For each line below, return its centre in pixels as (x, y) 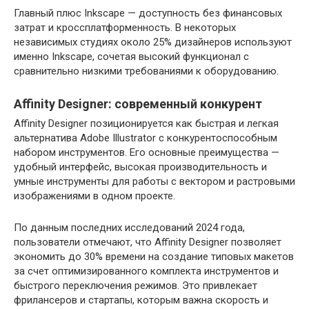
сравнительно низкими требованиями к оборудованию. (146, 71)
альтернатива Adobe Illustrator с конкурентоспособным (146, 138)
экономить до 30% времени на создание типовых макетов (154, 257)
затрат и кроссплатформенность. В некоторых (125, 28)
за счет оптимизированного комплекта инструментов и (146, 271)
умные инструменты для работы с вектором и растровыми (154, 181)
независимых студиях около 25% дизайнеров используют (153, 42)
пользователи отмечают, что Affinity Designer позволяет (148, 242)
